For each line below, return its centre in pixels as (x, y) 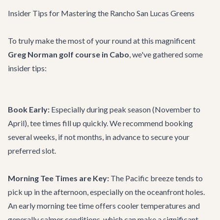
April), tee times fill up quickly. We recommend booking (100, 123)
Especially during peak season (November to (125, 109)
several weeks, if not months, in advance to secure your (99, 137)
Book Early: (29, 109)
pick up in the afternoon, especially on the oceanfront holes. (106, 192)
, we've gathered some (166, 54)
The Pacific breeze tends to (156, 178)
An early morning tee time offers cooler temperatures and (104, 206)
